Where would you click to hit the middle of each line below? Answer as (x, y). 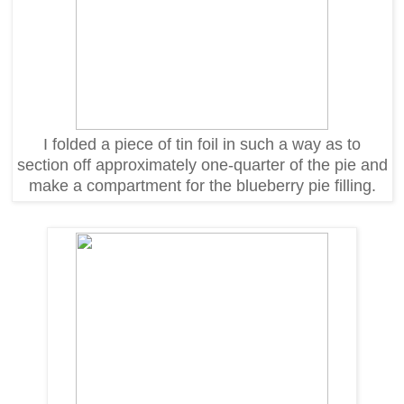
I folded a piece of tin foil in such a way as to (202, 144)
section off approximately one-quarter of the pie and (202, 165)
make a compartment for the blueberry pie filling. (202, 185)
